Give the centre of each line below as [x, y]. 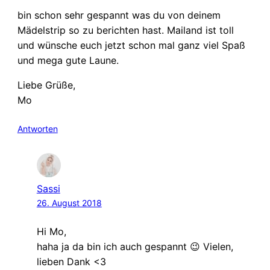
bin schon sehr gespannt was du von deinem [119, 15]
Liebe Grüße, [46, 85]
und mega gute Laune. [68, 61]
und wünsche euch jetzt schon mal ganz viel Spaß [131, 46]
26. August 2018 [69, 203]
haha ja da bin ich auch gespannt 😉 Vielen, [135, 247]
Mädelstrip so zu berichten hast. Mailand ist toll [125, 30]
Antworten [37, 129]
